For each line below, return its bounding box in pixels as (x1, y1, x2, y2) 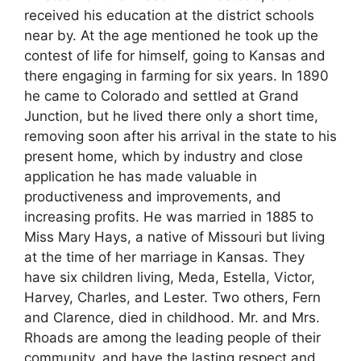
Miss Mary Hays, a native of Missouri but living (24, 229, 325, 246)
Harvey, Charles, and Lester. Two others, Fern (24, 289, 321, 306)
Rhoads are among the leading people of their (24, 330, 321, 346)
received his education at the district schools (24, 7, 314, 24)
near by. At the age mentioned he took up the (24, 27, 318, 44)
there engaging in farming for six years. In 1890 (24, 68, 329, 85)
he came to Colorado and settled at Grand (24, 88, 299, 105)
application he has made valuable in (24, 168, 257, 185)
